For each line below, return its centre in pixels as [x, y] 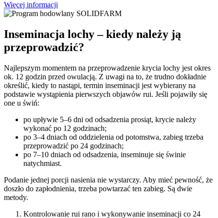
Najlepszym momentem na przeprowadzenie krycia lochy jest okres [107, 68]
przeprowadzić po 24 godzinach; [73, 146]
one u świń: [22, 103]
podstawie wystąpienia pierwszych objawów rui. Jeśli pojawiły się [106, 94]
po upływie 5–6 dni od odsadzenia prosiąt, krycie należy [110, 120]
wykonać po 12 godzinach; [65, 128]
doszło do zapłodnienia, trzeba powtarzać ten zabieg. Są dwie [98, 189]
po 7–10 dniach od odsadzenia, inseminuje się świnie [105, 155]
